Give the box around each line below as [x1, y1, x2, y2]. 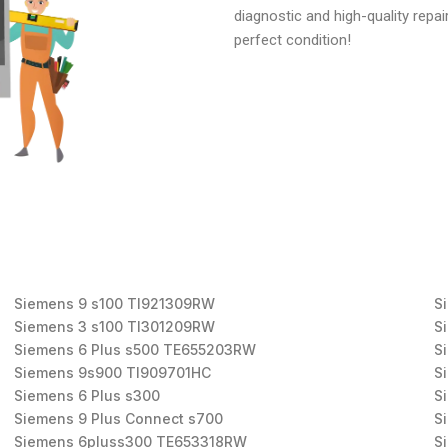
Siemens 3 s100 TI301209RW [14, 318, 219, 336]
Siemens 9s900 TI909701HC [14, 364, 215, 382]
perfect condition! [234, 30, 351, 49]
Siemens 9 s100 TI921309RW [14, 295, 219, 313]
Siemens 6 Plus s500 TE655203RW [14, 341, 260, 359]
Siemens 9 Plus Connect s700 [14, 410, 227, 428]
